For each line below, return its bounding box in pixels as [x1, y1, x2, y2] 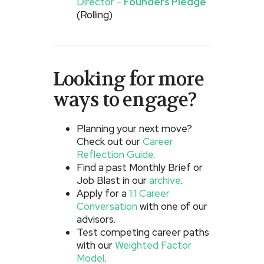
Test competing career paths [76, 226, 209, 239]
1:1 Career [128, 187, 170, 200]
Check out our [76, 135, 143, 148]
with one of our [137, 200, 207, 213]
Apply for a [76, 187, 129, 200]
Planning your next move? [76, 122, 192, 136]
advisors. [76, 213, 115, 226]
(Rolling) [76, 8, 113, 22]
